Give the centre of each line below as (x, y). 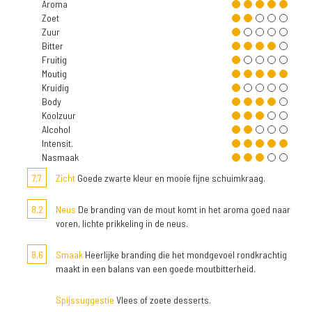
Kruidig (55, 87)
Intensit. (57, 143)
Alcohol (56, 129)
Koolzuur (59, 115)
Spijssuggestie (85, 300)
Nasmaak (60, 157)
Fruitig (54, 60)
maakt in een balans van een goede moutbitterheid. (156, 268)
